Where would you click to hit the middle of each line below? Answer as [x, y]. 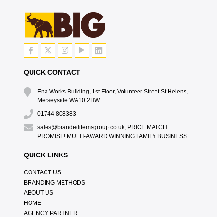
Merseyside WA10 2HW [68, 100]
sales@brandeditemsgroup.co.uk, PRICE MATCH [102, 127]
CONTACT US [42, 172]
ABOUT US [38, 193]
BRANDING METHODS [54, 183]
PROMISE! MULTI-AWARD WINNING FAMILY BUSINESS [112, 136]
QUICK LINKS [46, 155]
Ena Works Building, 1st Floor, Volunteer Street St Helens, [112, 92]
